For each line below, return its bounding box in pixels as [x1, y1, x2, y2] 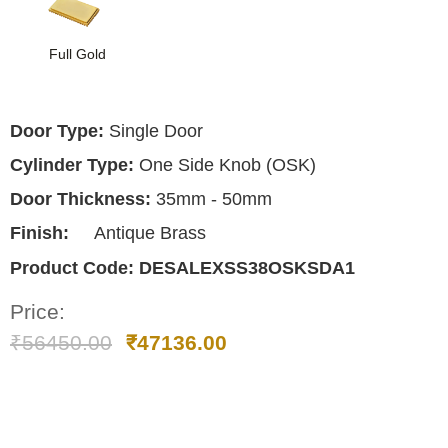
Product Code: [10, 258, 139, 279]
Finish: [10, 223, 69, 244]
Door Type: [10, 121, 104, 142]
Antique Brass [90, 223, 206, 244]
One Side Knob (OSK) [134, 155, 316, 176]
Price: [10, 300, 65, 324]
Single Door [104, 121, 203, 142]
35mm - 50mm [151, 189, 272, 210]
